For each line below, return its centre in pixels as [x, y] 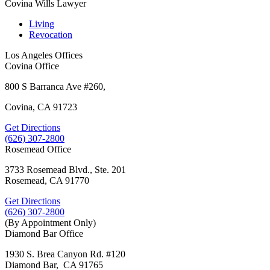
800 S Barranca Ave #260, [55, 86]
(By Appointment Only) [50, 222]
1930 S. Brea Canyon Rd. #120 [65, 254]
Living [42, 24]
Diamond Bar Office [44, 233]
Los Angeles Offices [44, 55]
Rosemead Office [38, 149]
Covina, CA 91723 [41, 107]
